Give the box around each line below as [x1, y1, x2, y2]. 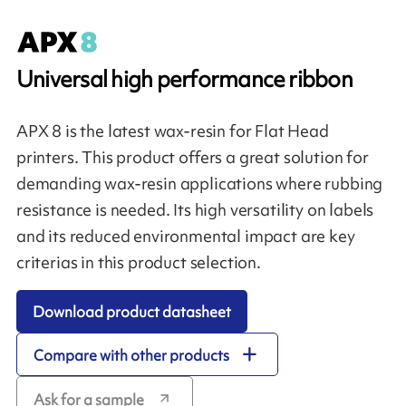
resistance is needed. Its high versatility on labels [15, 198, 374, 221]
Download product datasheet [33, 302, 232, 323]
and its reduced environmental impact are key [15, 225, 355, 247]
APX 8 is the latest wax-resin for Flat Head [15, 120, 329, 142]
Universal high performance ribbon [15, 63, 353, 94]
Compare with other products [34, 344, 230, 365]
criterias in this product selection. [15, 251, 261, 274]
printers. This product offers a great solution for [15, 146, 369, 169]
